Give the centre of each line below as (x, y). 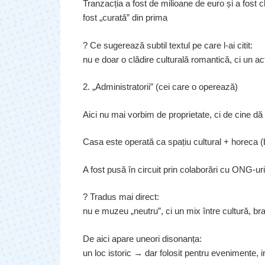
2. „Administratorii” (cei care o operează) (160, 87)
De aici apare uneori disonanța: (142, 238)
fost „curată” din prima (125, 18)
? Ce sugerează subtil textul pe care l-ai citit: (167, 45)
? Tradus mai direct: (121, 197)
